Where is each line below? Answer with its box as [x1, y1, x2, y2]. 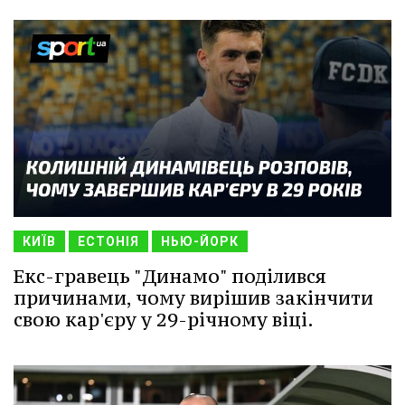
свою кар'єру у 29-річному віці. [14, 306, 314, 332]
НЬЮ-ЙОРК [161, 233, 239, 249]
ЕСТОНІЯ [78, 233, 139, 249]
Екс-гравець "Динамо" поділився [14, 263, 326, 288]
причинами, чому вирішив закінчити [14, 285, 373, 310]
